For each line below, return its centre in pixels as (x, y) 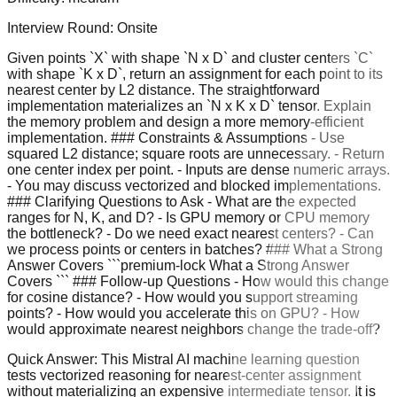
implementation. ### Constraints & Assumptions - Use (176, 137)
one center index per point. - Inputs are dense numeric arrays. (198, 169)
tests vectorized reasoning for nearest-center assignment (184, 375)
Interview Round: (62, 27)
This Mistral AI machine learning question (230, 359)
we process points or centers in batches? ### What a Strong (195, 249)
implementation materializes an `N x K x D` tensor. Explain (189, 105)
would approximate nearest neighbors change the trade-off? (194, 329)
